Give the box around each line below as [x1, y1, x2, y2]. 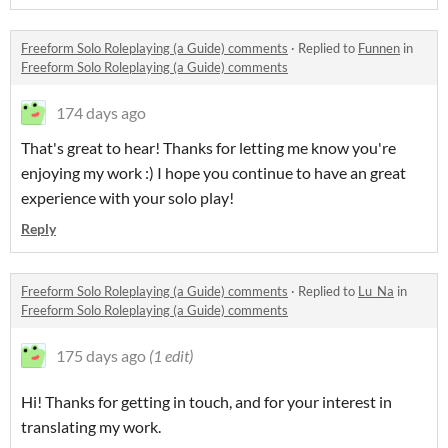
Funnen [358, 40, 400, 57]
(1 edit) [149, 346, 193, 366]
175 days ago [56, 346, 146, 366]
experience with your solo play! [21, 188, 234, 208]
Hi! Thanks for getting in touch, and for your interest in [21, 392, 392, 412]
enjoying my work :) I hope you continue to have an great [21, 163, 406, 183]
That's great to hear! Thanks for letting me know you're [21, 138, 396, 158]
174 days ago [56, 103, 146, 123]
